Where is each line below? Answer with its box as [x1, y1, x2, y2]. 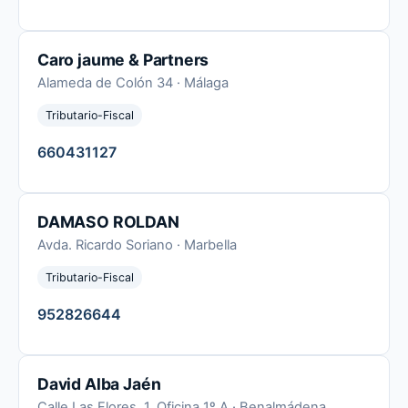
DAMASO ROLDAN [37, 212, 179, 232]
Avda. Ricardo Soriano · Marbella [37, 237, 237, 254]
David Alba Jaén [37, 374, 161, 394]
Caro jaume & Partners [37, 49, 209, 69]
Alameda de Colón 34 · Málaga [37, 74, 229, 91]
